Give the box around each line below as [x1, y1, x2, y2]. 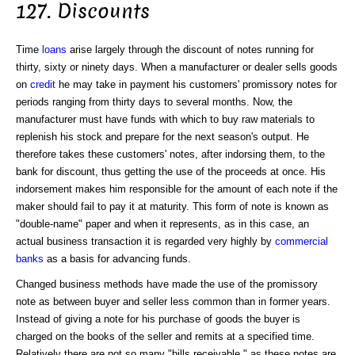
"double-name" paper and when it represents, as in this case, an [16, 217, 309, 230]
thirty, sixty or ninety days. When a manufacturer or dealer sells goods [16, 60, 338, 73]
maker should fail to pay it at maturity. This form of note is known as [16, 200, 329, 212]
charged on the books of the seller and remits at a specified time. [16, 330, 315, 342]
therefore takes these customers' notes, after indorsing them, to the [16, 147, 325, 160]
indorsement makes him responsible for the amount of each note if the [16, 182, 338, 195]
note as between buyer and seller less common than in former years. [16, 295, 330, 307]
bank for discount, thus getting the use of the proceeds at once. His [16, 165, 326, 177]
